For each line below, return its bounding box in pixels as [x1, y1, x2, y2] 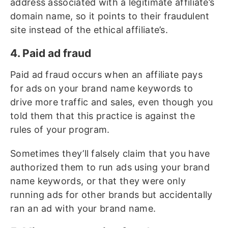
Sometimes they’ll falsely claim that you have [10, 148, 210, 159]
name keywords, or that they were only [10, 176, 186, 187]
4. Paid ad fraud [10, 47, 94, 60]
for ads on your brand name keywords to [10, 83, 193, 94]
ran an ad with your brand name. [10, 203, 159, 214]
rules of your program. [10, 124, 112, 135]
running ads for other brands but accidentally [10, 189, 213, 201]
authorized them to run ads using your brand [10, 162, 210, 173]
